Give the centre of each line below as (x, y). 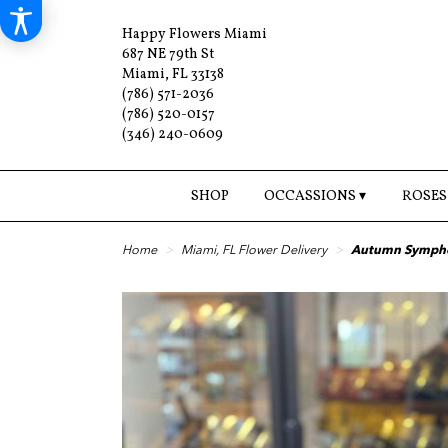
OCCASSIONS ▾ (315, 197)
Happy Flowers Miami (194, 34)
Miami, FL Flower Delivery (254, 250)
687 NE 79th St (168, 54)
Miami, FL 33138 (173, 74)
